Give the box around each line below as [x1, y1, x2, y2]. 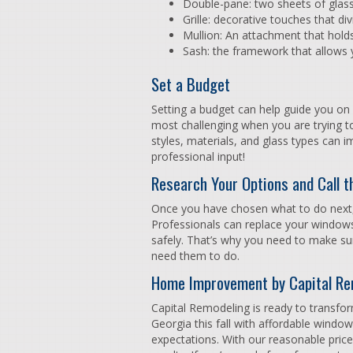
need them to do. [151, 248, 243, 263]
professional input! [151, 149, 248, 164]
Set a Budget [151, 72, 230, 96]
